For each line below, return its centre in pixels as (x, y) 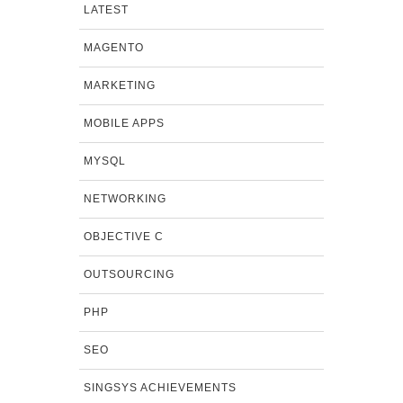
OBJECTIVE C (123, 237)
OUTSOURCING (129, 274)
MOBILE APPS (124, 123)
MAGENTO (113, 48)
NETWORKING (125, 199)
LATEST (106, 10)
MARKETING (119, 85)
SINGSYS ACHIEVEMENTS (160, 388)
